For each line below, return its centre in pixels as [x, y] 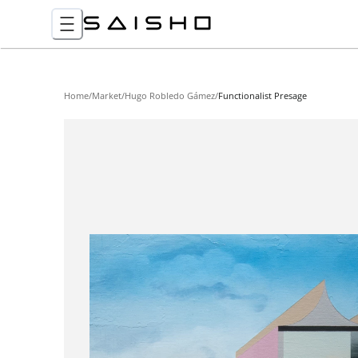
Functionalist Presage [263, 95]
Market [107, 95]
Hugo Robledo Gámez [170, 95]
